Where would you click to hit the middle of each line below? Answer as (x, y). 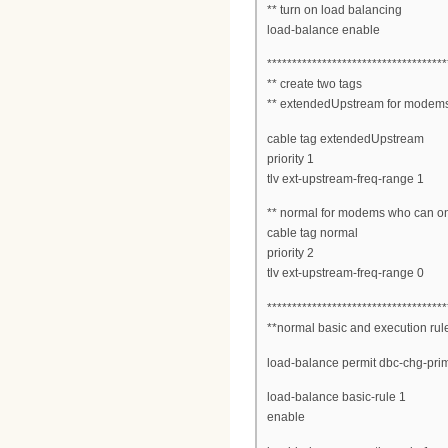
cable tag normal (312, 233)
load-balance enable (323, 29)
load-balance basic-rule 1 (336, 397)
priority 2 (290, 253)
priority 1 (290, 158)
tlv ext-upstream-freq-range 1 (345, 178)
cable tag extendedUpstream (345, 138)
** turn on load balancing (334, 9)
